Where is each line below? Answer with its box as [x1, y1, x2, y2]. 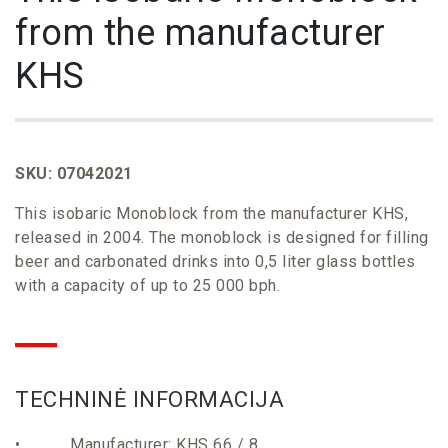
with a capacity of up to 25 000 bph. [15, 276, 280, 295]
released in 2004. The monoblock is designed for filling [15, 228, 429, 247]
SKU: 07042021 [15, 164, 133, 183]
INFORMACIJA [132, 387, 284, 412]
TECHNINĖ [15, 387, 133, 412]
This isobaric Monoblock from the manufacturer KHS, [15, 204, 408, 223]
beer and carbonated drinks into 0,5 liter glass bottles [15, 252, 416, 271]
